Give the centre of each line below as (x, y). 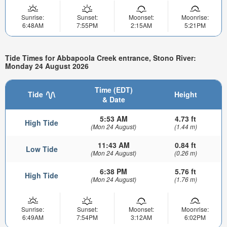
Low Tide (42, 149)
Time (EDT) (113, 89)
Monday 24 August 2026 (47, 66)
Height (185, 94)
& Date (113, 99)
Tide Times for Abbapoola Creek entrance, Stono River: (101, 58)
